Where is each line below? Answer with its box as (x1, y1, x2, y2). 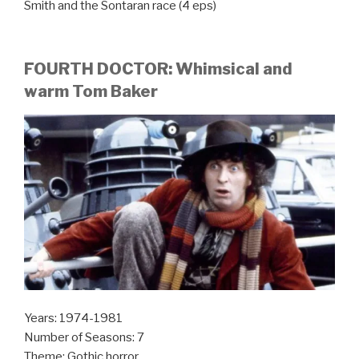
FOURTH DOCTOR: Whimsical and (24, 58, 292, 79)
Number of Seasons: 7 (24, 329, 144, 345)
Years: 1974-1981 (24, 310, 123, 325)
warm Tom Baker (24, 81, 158, 101)
